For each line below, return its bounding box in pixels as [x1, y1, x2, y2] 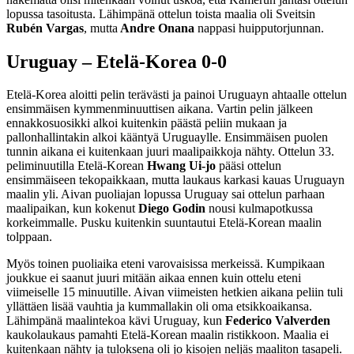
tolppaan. [6, 230, 52, 244]
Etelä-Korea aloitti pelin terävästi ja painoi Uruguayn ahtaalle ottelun [6, 88, 347, 102]
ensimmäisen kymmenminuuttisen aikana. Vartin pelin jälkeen [6, 102, 313, 116]
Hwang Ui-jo [147, 159, 216, 173]
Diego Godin [138, 201, 205, 216]
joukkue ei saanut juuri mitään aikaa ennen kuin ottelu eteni [6, 271, 301, 285]
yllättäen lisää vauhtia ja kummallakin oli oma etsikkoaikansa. [6, 299, 312, 314]
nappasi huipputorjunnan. [194, 21, 324, 35]
